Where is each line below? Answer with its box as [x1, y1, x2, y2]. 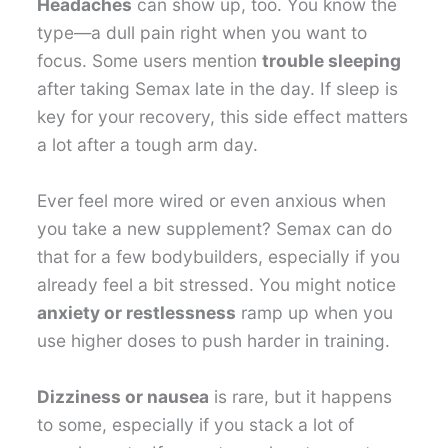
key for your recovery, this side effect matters [37, 106, 409, 128]
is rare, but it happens [209, 385, 393, 407]
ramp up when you [236, 301, 394, 323]
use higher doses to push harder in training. [37, 329, 391, 351]
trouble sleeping [262, 50, 402, 72]
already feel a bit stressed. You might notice [37, 273, 397, 295]
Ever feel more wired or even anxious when [37, 189, 387, 211]
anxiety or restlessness [37, 301, 237, 323]
